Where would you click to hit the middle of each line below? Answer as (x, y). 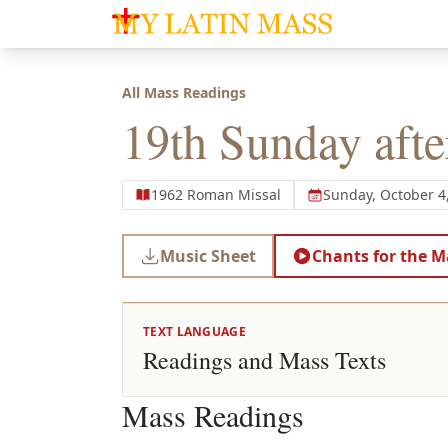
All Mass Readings (184, 92)
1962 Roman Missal (216, 194)
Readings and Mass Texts (264, 360)
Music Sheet (208, 256)
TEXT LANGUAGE (194, 331)
